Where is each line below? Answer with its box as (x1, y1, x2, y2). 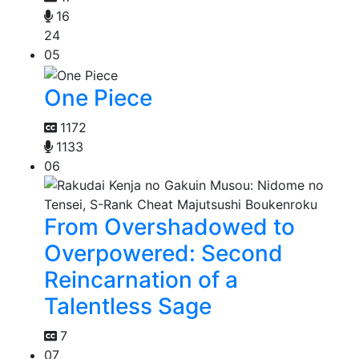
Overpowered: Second (44, 240, 283, 268)
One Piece (44, 84, 152, 112)
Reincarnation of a (44, 266, 238, 294)
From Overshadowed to (44, 213, 295, 241)
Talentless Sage (44, 292, 212, 321)
